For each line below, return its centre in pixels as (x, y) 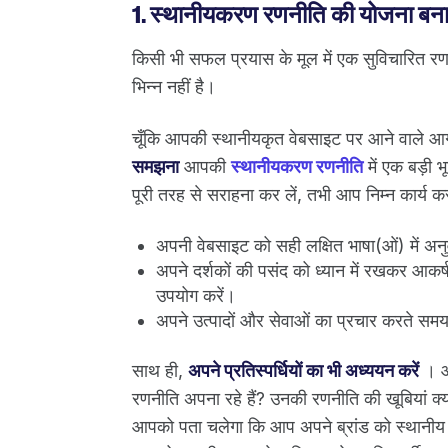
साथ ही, (160, 370)
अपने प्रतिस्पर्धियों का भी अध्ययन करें (303, 370)
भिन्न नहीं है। (174, 86)
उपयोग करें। (196, 295)
